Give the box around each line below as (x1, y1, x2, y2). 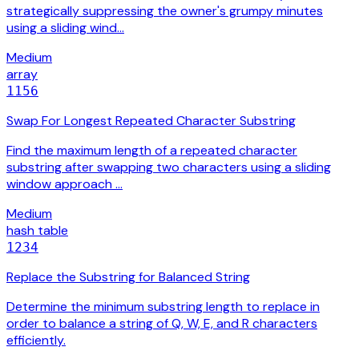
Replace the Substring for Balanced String (6, 268, 250, 286)
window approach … (6, 175, 123, 193)
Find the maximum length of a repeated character (6, 142, 297, 159)
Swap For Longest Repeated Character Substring (6, 112, 296, 130)
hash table (6, 222, 68, 240)
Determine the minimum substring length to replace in (6, 298, 320, 316)
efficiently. (6, 332, 66, 349)
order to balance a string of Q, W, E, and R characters (6, 315, 317, 333)
